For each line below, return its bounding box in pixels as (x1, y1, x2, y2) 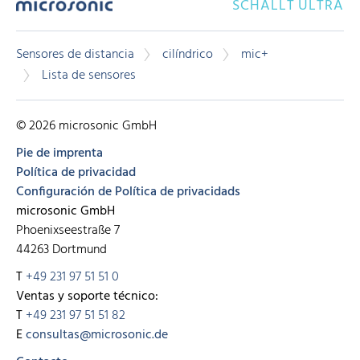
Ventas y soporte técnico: (16, 285, 158, 307)
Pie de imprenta (16, 142, 103, 164)
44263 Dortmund (16, 239, 107, 260)
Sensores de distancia (16, 43, 134, 65)
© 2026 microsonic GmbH (16, 115, 157, 137)
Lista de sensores (42, 65, 136, 87)
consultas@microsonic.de (26, 324, 168, 346)
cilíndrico (162, 43, 213, 65)
